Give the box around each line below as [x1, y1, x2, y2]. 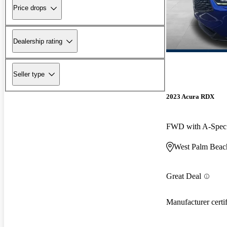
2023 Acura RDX [166, 93, 214, 101]
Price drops [13, 4, 47, 12]
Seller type [13, 70, 45, 78]
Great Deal [166, 172, 201, 181]
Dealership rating [13, 37, 62, 45]
